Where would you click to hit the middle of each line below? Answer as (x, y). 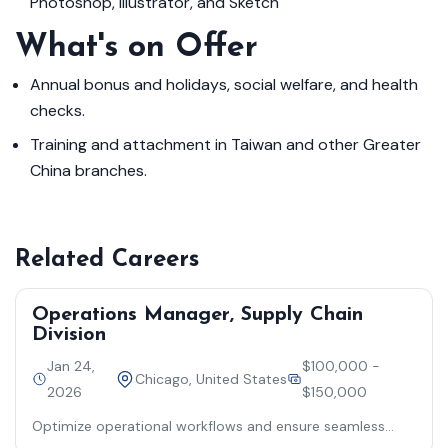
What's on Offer (136, 48)
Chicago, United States (210, 379)
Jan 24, (71, 366)
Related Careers (107, 260)
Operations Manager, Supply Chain (197, 315)
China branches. (88, 170)
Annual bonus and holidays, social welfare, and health (224, 84)
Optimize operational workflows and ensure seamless (208, 426)
